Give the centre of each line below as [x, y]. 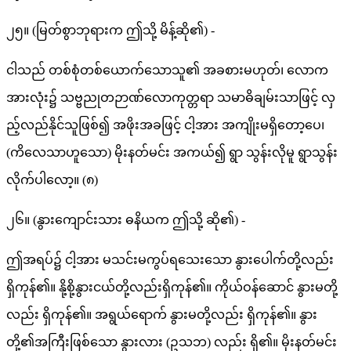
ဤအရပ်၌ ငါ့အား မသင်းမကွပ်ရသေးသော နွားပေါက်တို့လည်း [170, 260]
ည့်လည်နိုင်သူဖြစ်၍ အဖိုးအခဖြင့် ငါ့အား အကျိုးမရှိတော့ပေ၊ [165, 125]
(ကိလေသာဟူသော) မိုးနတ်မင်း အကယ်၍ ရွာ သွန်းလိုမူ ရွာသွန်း [172, 153]
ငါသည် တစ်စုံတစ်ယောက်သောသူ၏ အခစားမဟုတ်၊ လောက [167, 71]
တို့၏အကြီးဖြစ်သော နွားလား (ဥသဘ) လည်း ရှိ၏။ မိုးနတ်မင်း [172, 342]
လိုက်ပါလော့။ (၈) [52, 180]
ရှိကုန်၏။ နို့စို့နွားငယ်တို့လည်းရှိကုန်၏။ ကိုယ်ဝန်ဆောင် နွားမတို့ [172, 288]
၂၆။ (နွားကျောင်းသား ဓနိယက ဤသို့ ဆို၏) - [126, 220]
